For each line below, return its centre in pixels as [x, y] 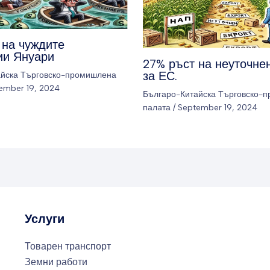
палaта [156, 107]
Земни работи [56, 262]
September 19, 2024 [217, 107]
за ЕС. [160, 76]
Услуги [44, 219]
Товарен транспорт [67, 246]
